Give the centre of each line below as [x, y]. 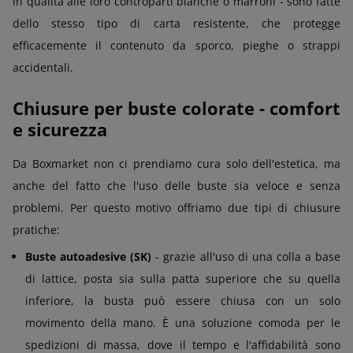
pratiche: [36, 229]
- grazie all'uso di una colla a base [246, 256]
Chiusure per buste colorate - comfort [176, 108]
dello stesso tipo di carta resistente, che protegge [176, 23]
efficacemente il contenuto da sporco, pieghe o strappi [176, 45]
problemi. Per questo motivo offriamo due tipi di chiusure [176, 207]
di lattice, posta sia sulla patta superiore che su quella [183, 278]
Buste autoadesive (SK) [89, 256]
